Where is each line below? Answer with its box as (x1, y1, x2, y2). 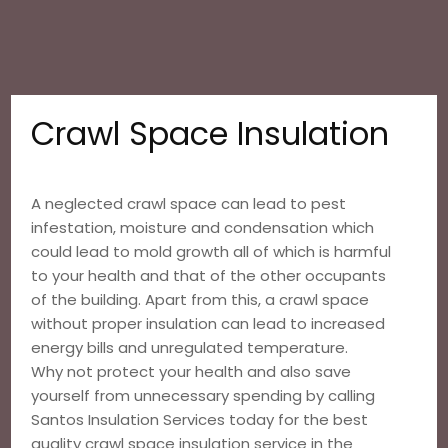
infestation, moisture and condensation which (31, 217, 375, 238)
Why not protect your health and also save (31, 361, 352, 382)
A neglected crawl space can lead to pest (31, 193, 347, 214)
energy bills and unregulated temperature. (31, 337, 349, 358)
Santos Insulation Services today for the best (31, 409, 369, 430)
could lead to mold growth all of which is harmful (31, 241, 392, 262)
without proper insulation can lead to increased (31, 313, 386, 334)
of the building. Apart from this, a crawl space (31, 289, 370, 310)
